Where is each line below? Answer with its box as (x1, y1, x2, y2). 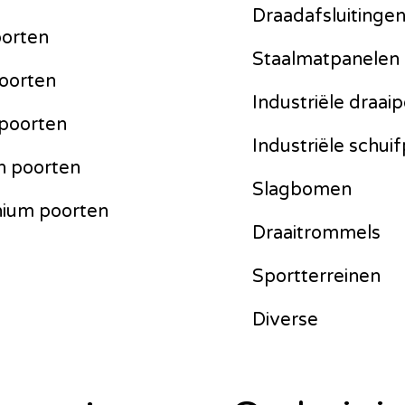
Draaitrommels (251, 221, 381, 244)
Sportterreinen (251, 265, 381, 287)
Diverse (251, 308, 318, 331)
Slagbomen (251, 178, 352, 201)
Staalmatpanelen (251, 48, 400, 71)
